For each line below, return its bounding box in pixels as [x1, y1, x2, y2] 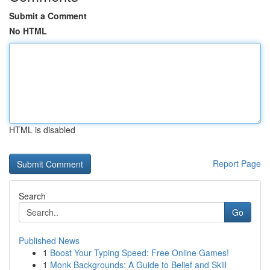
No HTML [9, 25, 47, 37]
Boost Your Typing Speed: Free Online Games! [50, 246, 229, 259]
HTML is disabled [9, 124, 75, 136]
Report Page [213, 157, 261, 169]
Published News [19, 234, 80, 246]
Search [19, 190, 46, 202]
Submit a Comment [9, 10, 87, 22]
